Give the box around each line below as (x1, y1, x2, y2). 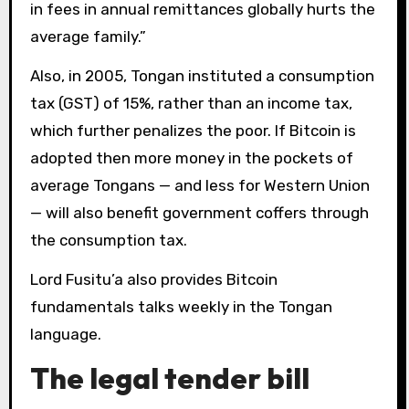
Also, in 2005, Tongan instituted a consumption (29, 67, 374, 86)
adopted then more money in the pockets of (29, 149, 353, 168)
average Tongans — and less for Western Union (29, 176, 370, 195)
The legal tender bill (29, 359, 309, 396)
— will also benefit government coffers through (29, 204, 369, 223)
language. (29, 324, 101, 343)
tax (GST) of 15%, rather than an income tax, (29, 94, 352, 113)
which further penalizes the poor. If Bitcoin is (29, 121, 356, 141)
